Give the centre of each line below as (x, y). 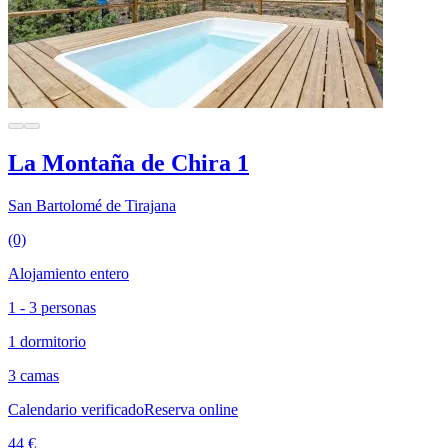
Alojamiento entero (68, 274)
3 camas (33, 376)
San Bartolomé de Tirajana (92, 206)
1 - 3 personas (52, 308)
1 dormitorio (47, 342)
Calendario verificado (76, 410)
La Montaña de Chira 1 (128, 163)
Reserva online (191, 410)
